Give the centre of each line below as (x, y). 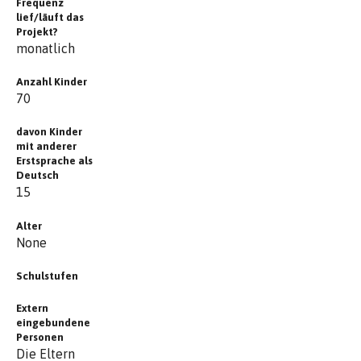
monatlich (46, 49)
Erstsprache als (54, 161)
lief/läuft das (50, 18)
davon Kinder (49, 132)
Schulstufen (47, 276)
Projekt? (37, 32)
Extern (32, 308)
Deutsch (37, 176)
